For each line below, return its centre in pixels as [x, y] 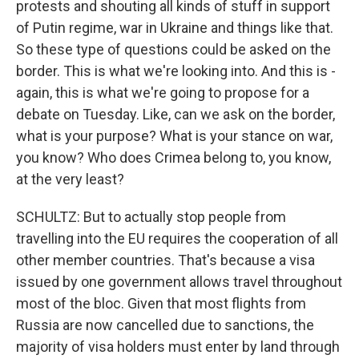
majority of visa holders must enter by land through [178, 347]
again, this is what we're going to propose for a [163, 93]
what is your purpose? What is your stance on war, [174, 136]
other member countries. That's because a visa [165, 260]
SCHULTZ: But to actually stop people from [151, 217]
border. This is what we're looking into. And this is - [176, 71]
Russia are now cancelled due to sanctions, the [165, 325]
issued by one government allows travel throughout [179, 282]
